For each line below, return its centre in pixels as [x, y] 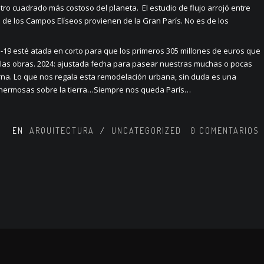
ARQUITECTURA [62, 130]
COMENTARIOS [229, 130]
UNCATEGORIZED [146, 130]
